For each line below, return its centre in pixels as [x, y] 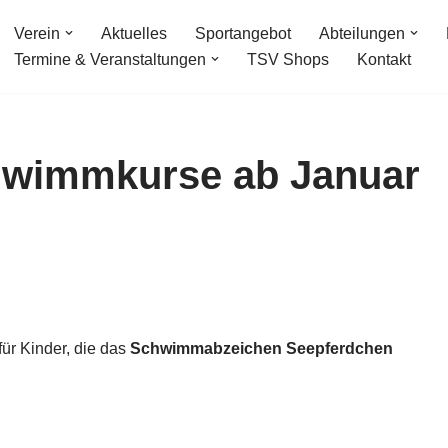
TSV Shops [288, 60]
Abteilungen [362, 34]
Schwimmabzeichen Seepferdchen [261, 348]
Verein [37, 34]
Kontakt [384, 60]
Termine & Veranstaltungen [110, 60]
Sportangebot [243, 34]
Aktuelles [134, 34]
